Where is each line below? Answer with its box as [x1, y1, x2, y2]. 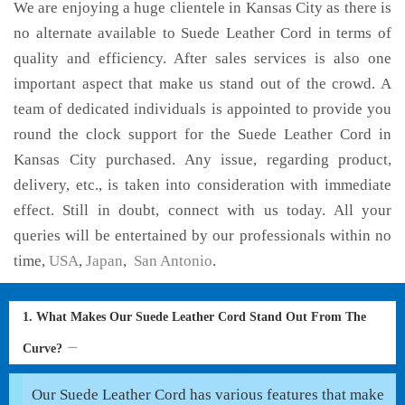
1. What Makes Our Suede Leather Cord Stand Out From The [23, 310, 366, 324]
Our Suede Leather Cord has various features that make [32, 386, 384, 403]
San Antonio [130, 252, 212, 269]
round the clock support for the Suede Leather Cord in [14, 126, 391, 143]
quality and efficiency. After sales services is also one [14, 50, 391, 67]
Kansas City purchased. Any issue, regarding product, [14, 151, 391, 168]
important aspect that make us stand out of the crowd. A [14, 75, 391, 92]
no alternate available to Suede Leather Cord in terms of [14, 24, 391, 42]
